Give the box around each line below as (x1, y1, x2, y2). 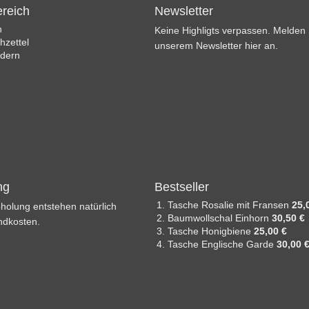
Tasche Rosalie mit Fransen (168, 199, 292, 210)
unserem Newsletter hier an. (154, 39, 278, 51)
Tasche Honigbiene (168, 225, 254, 237)
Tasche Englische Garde (168, 238, 277, 250)
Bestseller (154, 179, 209, 194)
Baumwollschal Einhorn (168, 212, 272, 223)
